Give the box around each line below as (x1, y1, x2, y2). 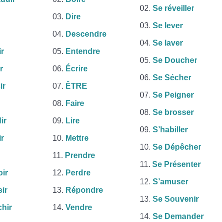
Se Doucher (152, 56, 197, 64)
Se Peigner (152, 91, 194, 99)
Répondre (65, 186, 103, 194)
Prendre (64, 151, 95, 160)
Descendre (65, 30, 107, 38)
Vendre (65, 203, 92, 212)
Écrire (65, 64, 88, 73)
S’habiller (152, 125, 188, 134)
